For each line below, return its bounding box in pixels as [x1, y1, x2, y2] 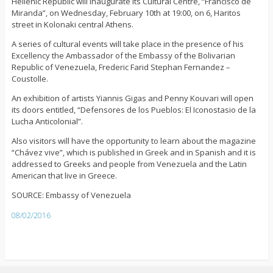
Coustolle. [11, 73, 48, 84]
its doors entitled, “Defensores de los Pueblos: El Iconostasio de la [11, 104, 256, 115]
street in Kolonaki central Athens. [11, 18, 133, 30]
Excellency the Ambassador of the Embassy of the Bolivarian [11, 49, 235, 61]
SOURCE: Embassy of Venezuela [11, 189, 131, 200]
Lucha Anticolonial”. [11, 115, 83, 127]
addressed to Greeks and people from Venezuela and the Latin [11, 158, 247, 169]
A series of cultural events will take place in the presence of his [11, 38, 244, 49]
